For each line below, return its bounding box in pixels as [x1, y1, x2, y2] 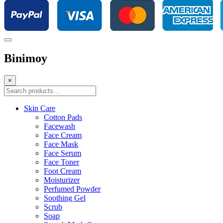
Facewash [44, 121, 75, 130]
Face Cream [44, 130, 82, 139]
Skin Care [24, 104, 55, 112]
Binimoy [4, 51, 47, 65]
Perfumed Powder [44, 184, 101, 193]
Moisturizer [44, 175, 80, 184]
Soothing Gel [44, 193, 86, 202]
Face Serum [44, 148, 81, 157]
